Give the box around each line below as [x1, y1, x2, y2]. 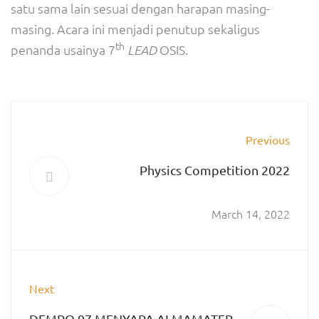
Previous [246, 132, 290, 147]
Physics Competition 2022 [140, 162, 290, 177]
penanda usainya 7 [11, 41, 115, 58]
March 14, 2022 [211, 206, 290, 221]
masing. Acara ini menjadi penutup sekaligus [11, 21, 260, 37]
